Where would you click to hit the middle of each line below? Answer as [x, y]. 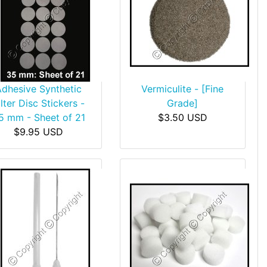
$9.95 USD [39, 132]
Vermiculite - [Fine [183, 89]
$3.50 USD [182, 117]
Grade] [183, 103]
